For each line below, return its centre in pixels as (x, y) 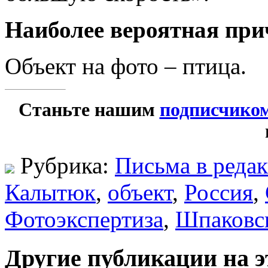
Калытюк (50, 192)
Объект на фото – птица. (126, 66)
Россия (219, 192)
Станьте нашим (89, 109)
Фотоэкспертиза (84, 219)
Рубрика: (65, 165)
